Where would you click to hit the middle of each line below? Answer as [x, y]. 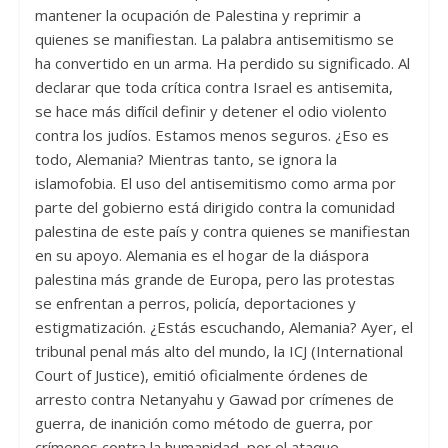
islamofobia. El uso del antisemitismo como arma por [215, 183]
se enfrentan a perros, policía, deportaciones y [195, 303]
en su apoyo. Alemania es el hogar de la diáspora [201, 255]
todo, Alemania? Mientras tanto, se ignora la [185, 159]
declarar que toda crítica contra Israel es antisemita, [213, 87]
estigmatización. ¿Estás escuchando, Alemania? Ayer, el [223, 327]
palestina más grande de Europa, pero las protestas [214, 279]
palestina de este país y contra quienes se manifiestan [222, 231]
